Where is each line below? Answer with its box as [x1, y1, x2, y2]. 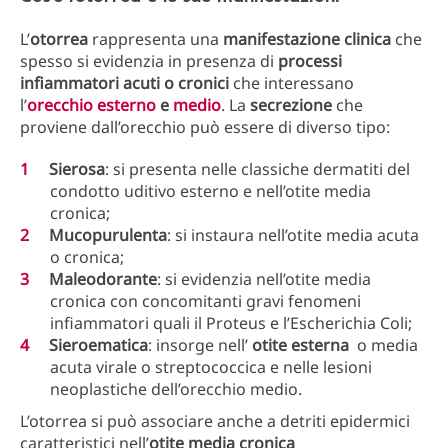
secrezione [250, 94, 336, 116]
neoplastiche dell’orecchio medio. [50, 378, 302, 400]
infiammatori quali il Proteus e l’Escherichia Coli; [50, 312, 412, 334]
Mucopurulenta [49, 224, 167, 246]
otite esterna [252, 334, 349, 356]
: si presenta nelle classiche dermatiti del [105, 158, 410, 180]
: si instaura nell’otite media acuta [167, 224, 419, 246]
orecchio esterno [27, 94, 156, 116]
